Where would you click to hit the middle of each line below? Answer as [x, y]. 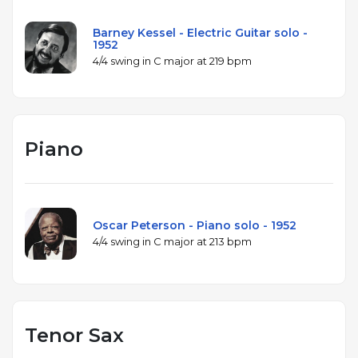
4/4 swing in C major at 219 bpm [172, 61]
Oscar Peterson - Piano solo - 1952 [195, 225]
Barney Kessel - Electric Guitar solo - [200, 33]
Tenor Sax [74, 335]
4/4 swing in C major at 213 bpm [172, 241]
